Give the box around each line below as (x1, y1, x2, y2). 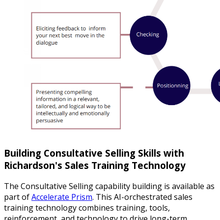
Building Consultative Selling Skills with (4, 146, 184, 159)
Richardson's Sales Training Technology (4, 159, 186, 171)
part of (4, 191, 31, 202)
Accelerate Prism (31, 191, 92, 202)
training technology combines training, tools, (4, 202, 170, 213)
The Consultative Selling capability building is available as (4, 180, 215, 192)
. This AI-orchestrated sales (92, 191, 192, 202)
